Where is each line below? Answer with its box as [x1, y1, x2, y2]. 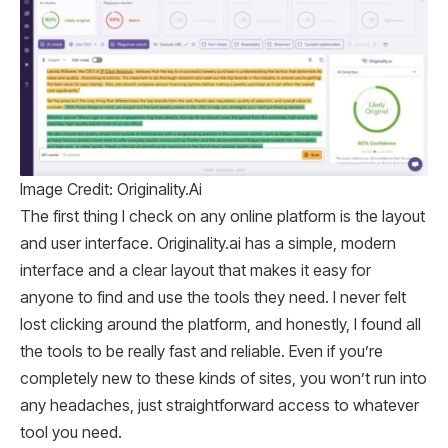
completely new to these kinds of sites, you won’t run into [20, 368, 427, 388]
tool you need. [20, 422, 122, 442]
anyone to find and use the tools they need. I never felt [20, 287, 406, 307]
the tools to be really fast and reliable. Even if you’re [20, 341, 383, 361]
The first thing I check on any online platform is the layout [20, 206, 425, 226]
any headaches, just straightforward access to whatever [20, 395, 419, 415]
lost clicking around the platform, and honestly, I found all [20, 314, 421, 334]
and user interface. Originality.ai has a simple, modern [20, 233, 396, 253]
